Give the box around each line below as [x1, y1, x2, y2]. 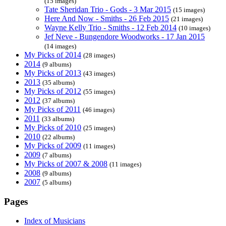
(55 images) [83, 88, 115, 95]
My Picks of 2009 [24, 141, 81, 150]
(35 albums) [42, 79, 75, 86]
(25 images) [83, 124, 115, 132]
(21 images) [171, 15, 203, 23]
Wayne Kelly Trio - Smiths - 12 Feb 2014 [44, 23, 177, 32]
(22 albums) [42, 133, 75, 141]
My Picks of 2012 [24, 87, 81, 95]
